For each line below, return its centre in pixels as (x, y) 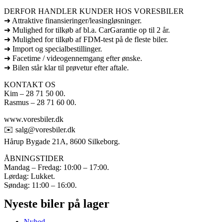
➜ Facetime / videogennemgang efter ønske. (73, 58)
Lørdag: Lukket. (29, 176)
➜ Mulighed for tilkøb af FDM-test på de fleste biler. (86, 39)
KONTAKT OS (30, 84)
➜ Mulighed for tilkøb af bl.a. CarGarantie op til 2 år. (87, 30)
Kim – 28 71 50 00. (35, 93)
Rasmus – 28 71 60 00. (40, 102)
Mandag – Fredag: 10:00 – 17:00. (56, 167)
